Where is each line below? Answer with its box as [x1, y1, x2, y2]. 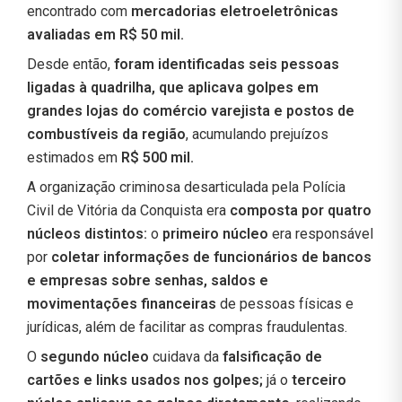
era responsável [268, 224, 373, 242]
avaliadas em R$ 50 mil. [27, 25, 188, 43]
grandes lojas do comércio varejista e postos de [27, 101, 354, 119]
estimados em [27, 148, 121, 166]
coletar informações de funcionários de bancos [48, 248, 371, 266]
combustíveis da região [27, 125, 186, 143]
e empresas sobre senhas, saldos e [27, 271, 268, 289]
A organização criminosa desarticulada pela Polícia [27, 178, 345, 196]
